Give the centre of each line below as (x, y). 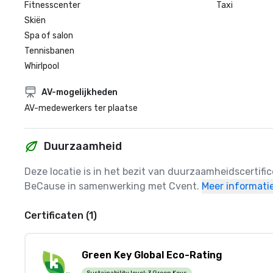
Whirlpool (42, 66)
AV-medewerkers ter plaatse (81, 108)
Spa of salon (49, 36)
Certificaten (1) (61, 215)
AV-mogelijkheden (80, 92)
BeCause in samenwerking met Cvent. (112, 186)
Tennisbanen (49, 51)
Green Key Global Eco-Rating (152, 255)
